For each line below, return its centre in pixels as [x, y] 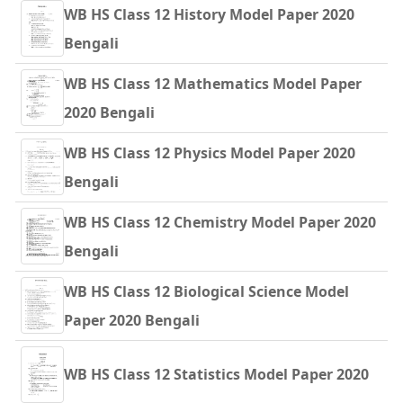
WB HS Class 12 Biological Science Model [206, 291]
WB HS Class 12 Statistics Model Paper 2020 [216, 375]
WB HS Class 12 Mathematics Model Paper [213, 83]
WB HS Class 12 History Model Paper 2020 [209, 14]
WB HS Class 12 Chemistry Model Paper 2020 [220, 222]
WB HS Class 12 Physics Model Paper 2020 [210, 152]
